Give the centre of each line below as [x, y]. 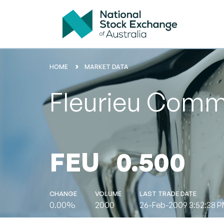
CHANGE [63, 193]
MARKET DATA [106, 67]
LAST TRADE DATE [168, 193]
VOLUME [108, 193]
